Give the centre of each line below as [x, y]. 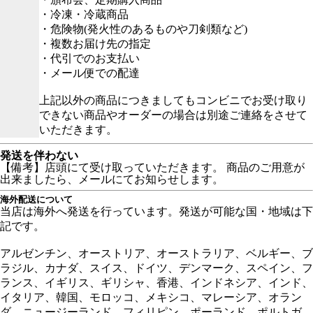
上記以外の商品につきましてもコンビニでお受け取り [173, 101]
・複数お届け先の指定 [95, 44]
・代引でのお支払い [89, 59]
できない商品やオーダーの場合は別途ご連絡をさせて [173, 115]
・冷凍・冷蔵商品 [84, 15]
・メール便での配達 [89, 73]
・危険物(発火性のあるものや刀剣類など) [143, 29]
